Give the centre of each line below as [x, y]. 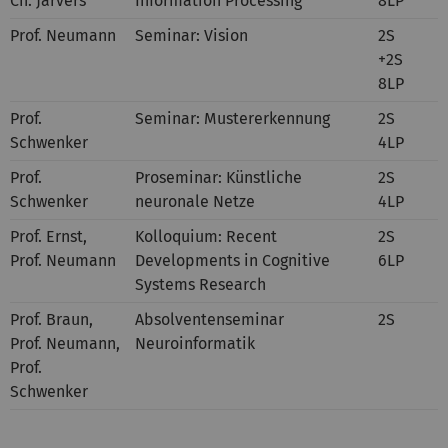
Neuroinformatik [195, 343]
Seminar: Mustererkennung [232, 118]
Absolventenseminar [209, 319]
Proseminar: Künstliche [218, 177]
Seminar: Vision [191, 35]
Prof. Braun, [51, 319]
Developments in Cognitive [232, 260]
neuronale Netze [195, 201]
